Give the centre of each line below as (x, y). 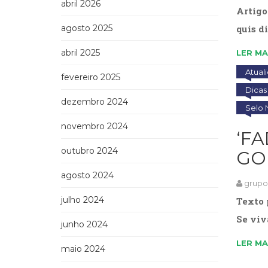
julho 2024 (83, 200)
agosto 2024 (87, 175)
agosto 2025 (87, 28)
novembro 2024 (95, 126)
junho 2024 (84, 224)
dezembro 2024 (95, 101)
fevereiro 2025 (91, 77)
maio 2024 (83, 249)
